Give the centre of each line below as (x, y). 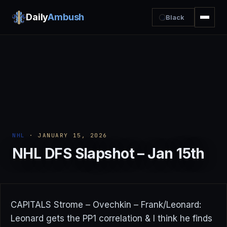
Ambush (66, 17)
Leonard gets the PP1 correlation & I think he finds (111, 218)
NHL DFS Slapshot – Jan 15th (108, 154)
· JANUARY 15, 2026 (66, 135)
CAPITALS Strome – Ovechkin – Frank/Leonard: (107, 205)
